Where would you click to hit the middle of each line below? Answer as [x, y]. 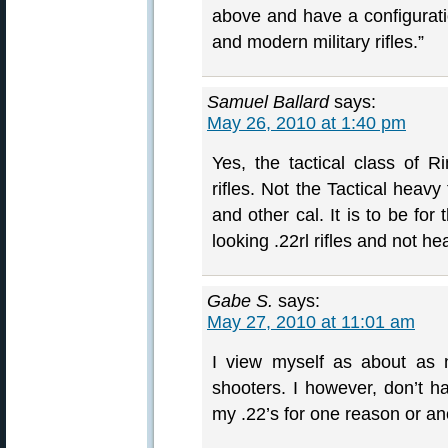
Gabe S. [240, 301]
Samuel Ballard [268, 102]
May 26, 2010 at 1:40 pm [306, 123]
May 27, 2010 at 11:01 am [311, 322]
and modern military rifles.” [318, 42]
